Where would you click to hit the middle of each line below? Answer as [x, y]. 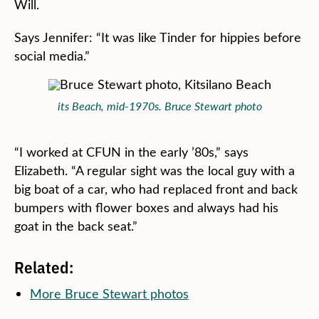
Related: [44, 266]
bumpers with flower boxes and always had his [146, 207]
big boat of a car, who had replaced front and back [156, 189]
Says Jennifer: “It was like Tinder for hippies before [158, 37]
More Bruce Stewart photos [109, 293]
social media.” [52, 56]
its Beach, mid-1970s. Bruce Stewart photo [159, 106]
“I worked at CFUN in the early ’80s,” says [131, 152]
